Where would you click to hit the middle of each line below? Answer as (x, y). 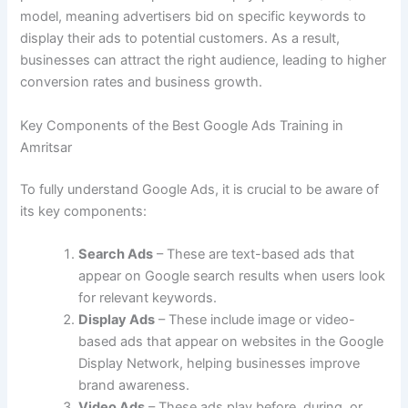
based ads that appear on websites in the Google (231, 341)
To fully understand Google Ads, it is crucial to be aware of (200, 189)
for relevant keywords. (148, 297)
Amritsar (46, 147)
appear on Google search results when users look (232, 275)
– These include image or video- (255, 319)
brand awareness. (134, 385)
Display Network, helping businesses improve (219, 363)
